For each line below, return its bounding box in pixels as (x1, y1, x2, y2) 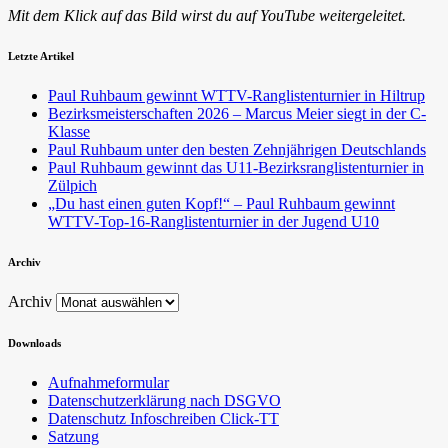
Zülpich (48, 177, 97, 195)
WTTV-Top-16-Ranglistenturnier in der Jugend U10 (48, 213, 379, 231)
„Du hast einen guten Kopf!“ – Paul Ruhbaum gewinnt (48, 195, 395, 213)
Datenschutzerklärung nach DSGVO (48, 392, 281, 410)
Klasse (48, 123, 90, 141)
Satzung (48, 428, 99, 446)
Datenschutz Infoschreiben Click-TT (48, 410, 279, 428)
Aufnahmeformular (48, 374, 169, 392)
